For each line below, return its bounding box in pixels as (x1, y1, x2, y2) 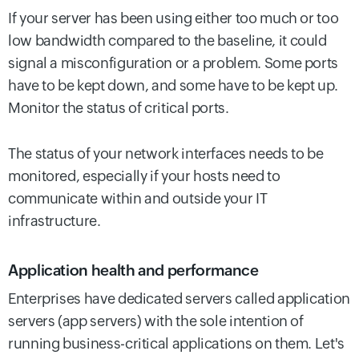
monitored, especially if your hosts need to (8, 167, 280, 184)
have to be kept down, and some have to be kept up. (8, 76, 339, 94)
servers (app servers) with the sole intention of (8, 312, 304, 329)
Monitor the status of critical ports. (8, 99, 229, 116)
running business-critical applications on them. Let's (8, 334, 345, 352)
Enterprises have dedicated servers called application (8, 289, 350, 307)
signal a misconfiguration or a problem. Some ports (8, 54, 339, 71)
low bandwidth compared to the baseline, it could (8, 31, 327, 49)
